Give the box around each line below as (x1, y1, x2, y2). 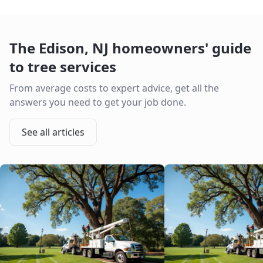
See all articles (22, 126, 85, 139)
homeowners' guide (109, 38, 251, 58)
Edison (39, 38, 85, 58)
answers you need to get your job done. (9, 96, 186, 109)
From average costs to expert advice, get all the (9, 82, 219, 95)
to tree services (9, 57, 116, 76)
